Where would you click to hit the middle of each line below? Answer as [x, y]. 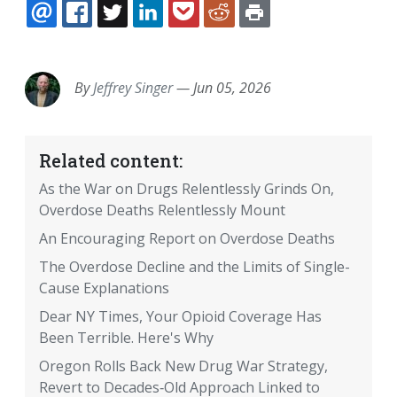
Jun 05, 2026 [232, 88]
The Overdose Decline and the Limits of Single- [195, 267]
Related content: [111, 161]
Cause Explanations [104, 288]
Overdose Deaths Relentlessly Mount [162, 210]
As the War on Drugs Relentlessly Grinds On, [187, 189]
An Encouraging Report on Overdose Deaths [187, 239]
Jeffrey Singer [133, 88]
